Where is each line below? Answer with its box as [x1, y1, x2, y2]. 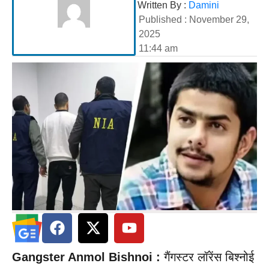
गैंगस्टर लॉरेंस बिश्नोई [160, 250, 254, 264]
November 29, [189, 14, 249, 25]
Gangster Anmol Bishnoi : [12, 250, 160, 264]
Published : [138, 14, 189, 25]
